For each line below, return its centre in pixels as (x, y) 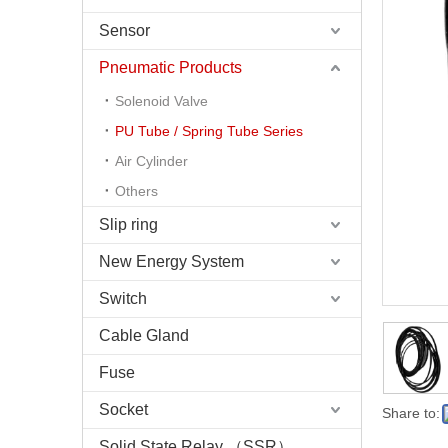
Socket (123, 409)
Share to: (411, 413)
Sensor (124, 30)
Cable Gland (144, 335)
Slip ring (128, 224)
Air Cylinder (151, 161)
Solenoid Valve (161, 101)
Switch (123, 298)
